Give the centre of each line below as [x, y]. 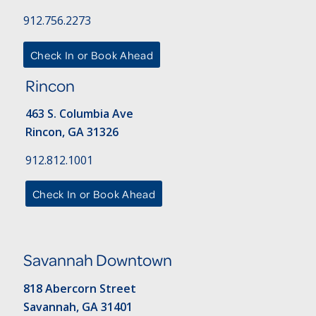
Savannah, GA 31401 [78, 306]
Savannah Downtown [97, 260]
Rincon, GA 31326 [72, 132]
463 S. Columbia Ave [79, 114]
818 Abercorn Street [79, 288]
